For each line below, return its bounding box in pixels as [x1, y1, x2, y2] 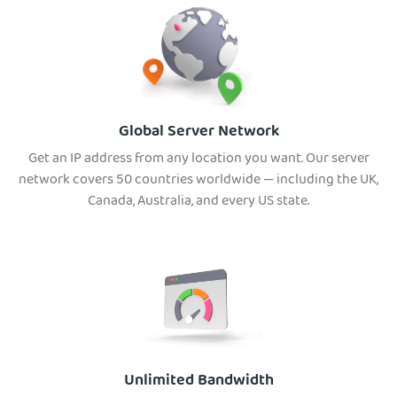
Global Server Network [118, 119, 279, 147]
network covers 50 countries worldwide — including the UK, [19, 168, 378, 194]
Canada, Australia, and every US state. [88, 190, 309, 215]
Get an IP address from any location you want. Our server [27, 147, 370, 173]
